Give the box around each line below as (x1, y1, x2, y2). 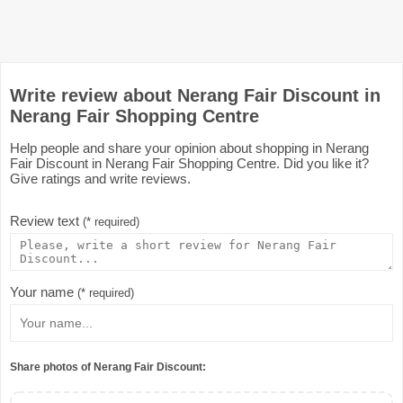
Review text (10, 212, 83, 228)
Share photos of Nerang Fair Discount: (10, 360, 206, 373)
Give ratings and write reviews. (10, 170, 191, 186)
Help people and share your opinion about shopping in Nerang (10, 139, 369, 156)
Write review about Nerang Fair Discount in (10, 85, 381, 105)
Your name (10, 283, 77, 300)
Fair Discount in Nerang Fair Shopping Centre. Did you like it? (10, 155, 369, 171)
